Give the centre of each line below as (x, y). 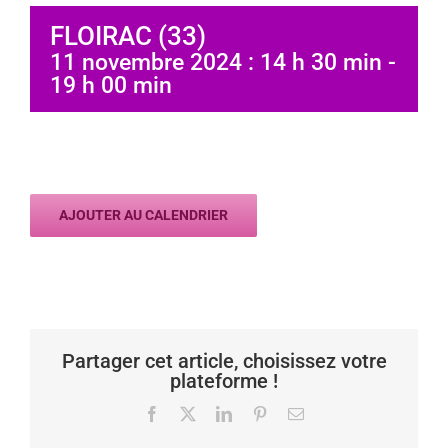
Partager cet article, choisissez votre (224, 360)
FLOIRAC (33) (128, 36)
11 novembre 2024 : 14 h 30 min (216, 63)
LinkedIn (260, 412)
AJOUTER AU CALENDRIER (143, 215)
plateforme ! (224, 380)
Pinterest (294, 412)
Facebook (190, 412)
